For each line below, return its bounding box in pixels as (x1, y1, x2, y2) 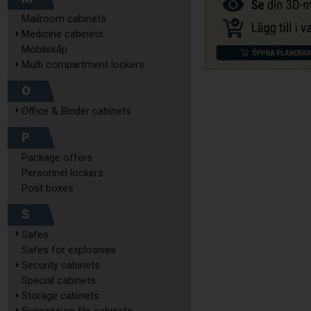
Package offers (22, 151, 92, 164)
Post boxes (22, 182, 74, 194)
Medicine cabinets (22, 28, 103, 40)
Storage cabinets (22, 289, 99, 302)
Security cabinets (22, 259, 100, 271)
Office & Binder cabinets (22, 105, 131, 117)
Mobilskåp (22, 43, 67, 56)
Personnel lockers (22, 167, 103, 179)
